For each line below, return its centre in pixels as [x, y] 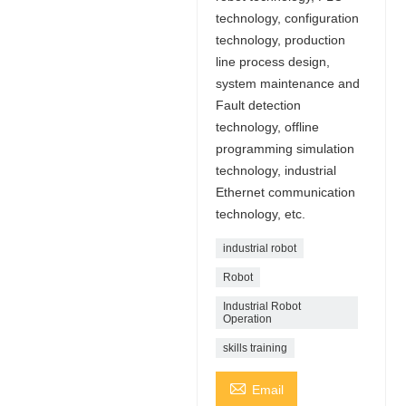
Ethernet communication [285, 192]
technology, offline [267, 126]
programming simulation [285, 148]
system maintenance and [287, 83]
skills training [255, 348]
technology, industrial [275, 170]
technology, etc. [260, 213]
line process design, [272, 61]
